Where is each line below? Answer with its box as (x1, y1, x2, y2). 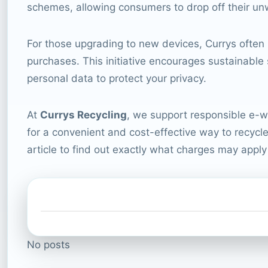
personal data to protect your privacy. (27, 72, 206, 84)
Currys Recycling (40, 108, 127, 121)
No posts (27, 238, 70, 251)
